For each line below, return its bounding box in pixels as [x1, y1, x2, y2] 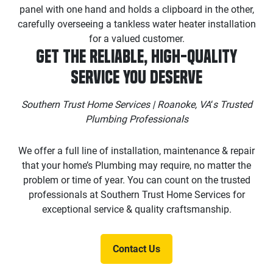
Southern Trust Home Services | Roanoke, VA [21, 98, 211, 110]
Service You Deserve [71, 66, 202, 88]
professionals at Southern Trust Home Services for [28, 188, 245, 200]
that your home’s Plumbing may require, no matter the [22, 159, 251, 171]
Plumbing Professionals [85, 113, 188, 125]
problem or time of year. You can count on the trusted [23, 174, 250, 186]
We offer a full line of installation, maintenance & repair [18, 144, 255, 157]
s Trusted [212, 98, 252, 110]
